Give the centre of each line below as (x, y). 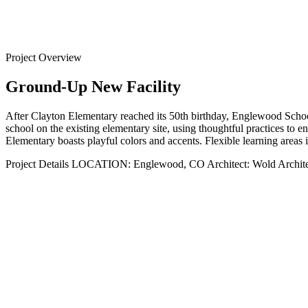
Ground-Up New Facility (93, 86)
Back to (22, 32)
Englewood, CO (169, 164)
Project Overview (44, 57)
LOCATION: (101, 164)
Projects (23, 45)
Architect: (228, 164)
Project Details (37, 164)
